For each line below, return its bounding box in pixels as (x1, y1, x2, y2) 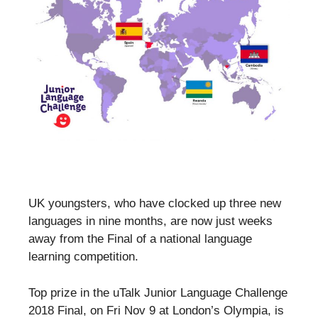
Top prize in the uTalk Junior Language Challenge (28, 285, 287, 300)
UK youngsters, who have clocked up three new (28, 197, 281, 210)
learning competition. (28, 250, 138, 263)
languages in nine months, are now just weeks (28, 214, 273, 228)
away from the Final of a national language (28, 232, 252, 246)
